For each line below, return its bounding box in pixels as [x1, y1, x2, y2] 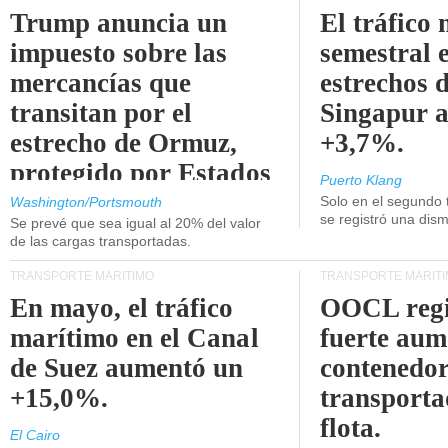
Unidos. [10, 188, 101, 218]
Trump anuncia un [10, 8, 228, 38]
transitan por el [10, 98, 193, 128]
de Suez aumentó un [10, 353, 244, 383]
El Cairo [10, 427, 60, 443]
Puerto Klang [320, 172, 402, 188]
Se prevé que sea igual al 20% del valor [10, 215, 261, 231]
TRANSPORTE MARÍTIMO [10, 269, 154, 283]
